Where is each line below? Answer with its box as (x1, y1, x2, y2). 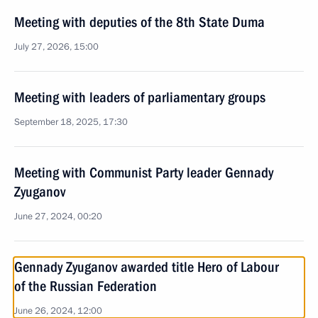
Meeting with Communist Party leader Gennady (14, 164, 273, 181)
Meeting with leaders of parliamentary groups (14, 89, 265, 106)
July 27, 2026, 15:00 (14, 40, 99, 53)
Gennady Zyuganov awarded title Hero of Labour (14, 258, 279, 275)
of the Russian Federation (14, 278, 157, 295)
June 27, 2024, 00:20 (14, 210, 102, 223)
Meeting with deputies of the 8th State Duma (14, 13, 265, 31)
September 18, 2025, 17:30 (14, 116, 128, 128)
